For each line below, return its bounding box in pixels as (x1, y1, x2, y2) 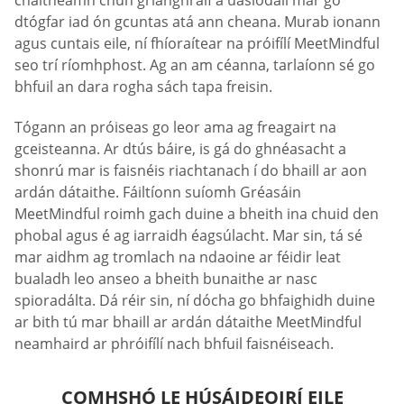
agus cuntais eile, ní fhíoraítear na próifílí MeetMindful (14, 32, 380, 53)
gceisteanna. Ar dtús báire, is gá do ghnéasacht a (14, 139, 346, 160)
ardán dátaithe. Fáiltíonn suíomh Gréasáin (14, 182, 301, 203)
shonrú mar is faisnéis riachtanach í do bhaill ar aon (14, 161, 367, 181)
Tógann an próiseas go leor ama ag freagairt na (14, 117, 336, 138)
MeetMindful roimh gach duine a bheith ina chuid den (14, 204, 379, 225)
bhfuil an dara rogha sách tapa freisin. (14, 76, 272, 96)
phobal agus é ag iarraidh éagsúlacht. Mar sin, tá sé (14, 225, 363, 246)
